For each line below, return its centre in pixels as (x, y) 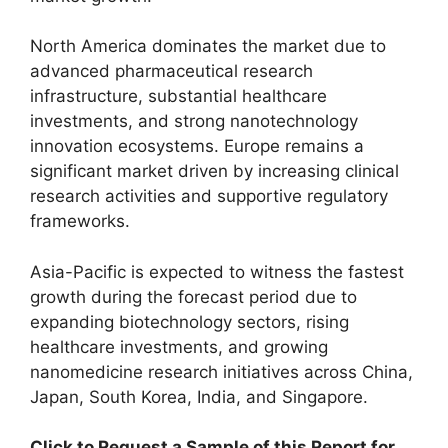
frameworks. (80, 221)
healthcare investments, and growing (179, 346)
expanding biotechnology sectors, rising (189, 321)
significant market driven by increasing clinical (214, 171)
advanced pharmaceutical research (171, 71)
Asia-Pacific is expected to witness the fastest (217, 271)
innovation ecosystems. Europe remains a (197, 146)
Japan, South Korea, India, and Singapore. (199, 396)
